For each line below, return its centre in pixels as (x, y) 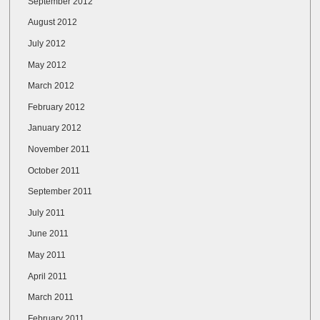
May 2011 (47, 255)
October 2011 (54, 170)
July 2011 (47, 212)
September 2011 (60, 192)
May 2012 (47, 65)
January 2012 (55, 128)
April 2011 (48, 276)
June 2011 (49, 234)
